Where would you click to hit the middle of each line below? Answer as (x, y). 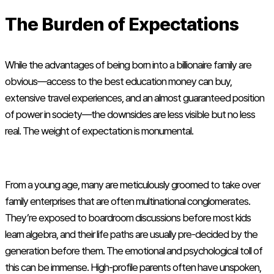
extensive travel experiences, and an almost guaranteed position (135, 98)
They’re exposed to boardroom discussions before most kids (128, 218)
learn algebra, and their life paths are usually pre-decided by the (131, 235)
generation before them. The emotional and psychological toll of (134, 251)
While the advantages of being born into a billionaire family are (128, 65)
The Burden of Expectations (122, 24)
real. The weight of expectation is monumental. (99, 131)
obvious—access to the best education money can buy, (118, 82)
